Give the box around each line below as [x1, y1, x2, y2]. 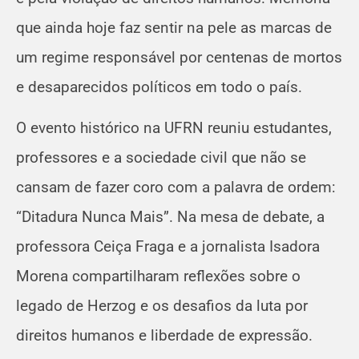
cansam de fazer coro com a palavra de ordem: [16, 178, 336, 197]
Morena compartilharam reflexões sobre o [16, 267, 301, 286]
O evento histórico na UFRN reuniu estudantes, [16, 119, 332, 138]
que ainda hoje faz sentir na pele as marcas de [16, 18, 332, 37]
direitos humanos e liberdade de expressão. [16, 326, 313, 345]
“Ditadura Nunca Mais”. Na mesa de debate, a [16, 208, 325, 227]
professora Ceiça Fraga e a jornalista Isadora [16, 237, 320, 256]
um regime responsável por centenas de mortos [16, 47, 342, 67]
